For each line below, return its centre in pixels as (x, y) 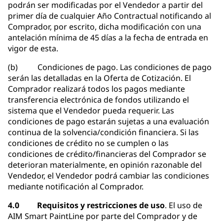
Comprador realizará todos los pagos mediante (96, 89)
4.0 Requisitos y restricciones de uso (86, 205)
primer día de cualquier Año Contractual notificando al (110, 16)
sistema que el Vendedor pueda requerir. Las (91, 111)
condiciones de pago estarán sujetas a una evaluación (109, 122)
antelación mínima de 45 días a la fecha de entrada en (108, 38)
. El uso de (184, 205)
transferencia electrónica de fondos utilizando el (98, 100)
